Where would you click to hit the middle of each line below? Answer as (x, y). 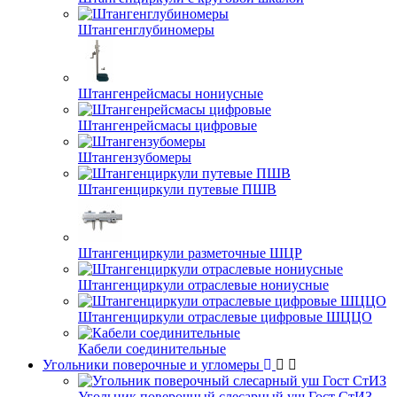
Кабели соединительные (152, 349)
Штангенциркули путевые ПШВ (177, 189)
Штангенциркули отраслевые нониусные (203, 285)
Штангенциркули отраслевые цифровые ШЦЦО (225, 317)
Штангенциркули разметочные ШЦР (190, 253)
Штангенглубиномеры (146, 30)
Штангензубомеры (135, 157)
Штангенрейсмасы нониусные (171, 93)
